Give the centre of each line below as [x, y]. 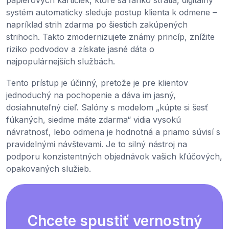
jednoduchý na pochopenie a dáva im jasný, [91, 95]
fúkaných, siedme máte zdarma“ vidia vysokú [94, 120]
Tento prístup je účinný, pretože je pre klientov [97, 83]
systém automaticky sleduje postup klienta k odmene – [111, 13]
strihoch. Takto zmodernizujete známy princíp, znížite [110, 37]
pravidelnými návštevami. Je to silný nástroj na [97, 144]
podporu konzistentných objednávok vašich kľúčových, [114, 157]
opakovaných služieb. [49, 169]
